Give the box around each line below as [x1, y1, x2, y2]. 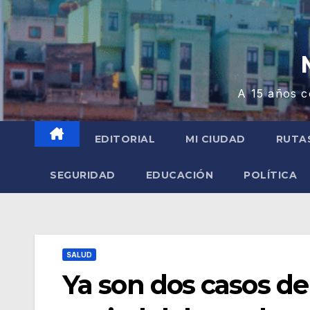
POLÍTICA [244, 169, 297, 181]
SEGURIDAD [50, 169, 116, 181]
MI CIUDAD [185, 133, 246, 145]
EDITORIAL [94, 133, 155, 145]
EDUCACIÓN [145, 169, 213, 181]
